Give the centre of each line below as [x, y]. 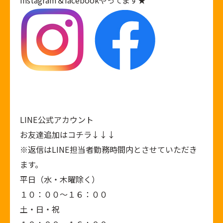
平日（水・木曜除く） [60, 179]
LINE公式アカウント [57, 119]
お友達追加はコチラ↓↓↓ [68, 134]
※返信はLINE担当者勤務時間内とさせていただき [109, 149]
